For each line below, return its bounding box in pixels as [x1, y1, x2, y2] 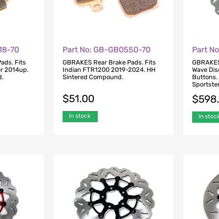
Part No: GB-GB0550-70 [62, 44, 151, 54]
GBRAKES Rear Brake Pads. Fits [62, 59, 156, 66]
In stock [68, 112, 90, 120]
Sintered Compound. [62, 73, 123, 81]
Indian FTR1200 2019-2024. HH [62, 66, 155, 74]
